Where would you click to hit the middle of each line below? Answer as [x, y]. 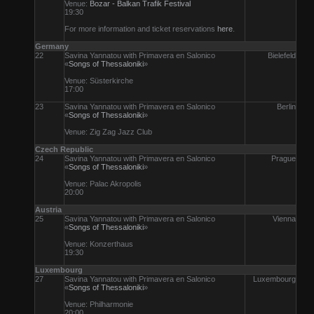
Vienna [284, 219]
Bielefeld [282, 55]
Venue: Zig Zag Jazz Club [108, 132]
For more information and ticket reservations [141, 29]
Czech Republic [64, 149]
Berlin [286, 107]
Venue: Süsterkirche [99, 81]
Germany [52, 46]
